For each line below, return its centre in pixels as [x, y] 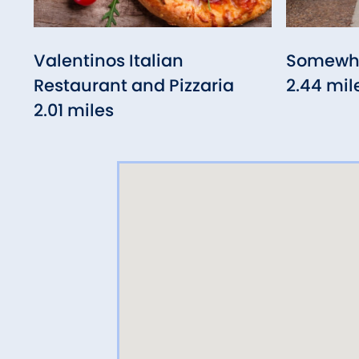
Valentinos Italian [109, 61]
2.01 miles [74, 111]
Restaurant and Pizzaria [134, 86]
